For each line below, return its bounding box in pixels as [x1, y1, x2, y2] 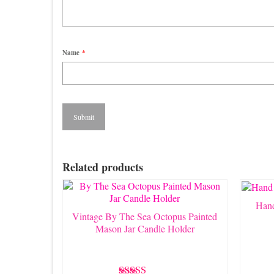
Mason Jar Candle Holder [95, 221, 194, 235]
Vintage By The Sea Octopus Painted [72, 209, 218, 223]
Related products [62, 158, 143, 175]
